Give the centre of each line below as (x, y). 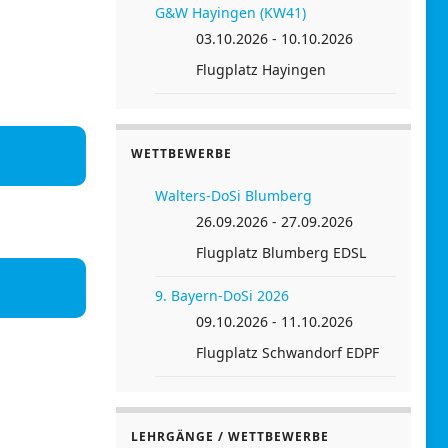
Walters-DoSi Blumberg (233, 195)
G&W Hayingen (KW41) (230, 12)
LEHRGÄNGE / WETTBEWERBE (230, 436)
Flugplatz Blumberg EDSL (281, 252)
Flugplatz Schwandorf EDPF (287, 352)
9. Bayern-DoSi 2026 (222, 295)
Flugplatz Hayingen (261, 69)
